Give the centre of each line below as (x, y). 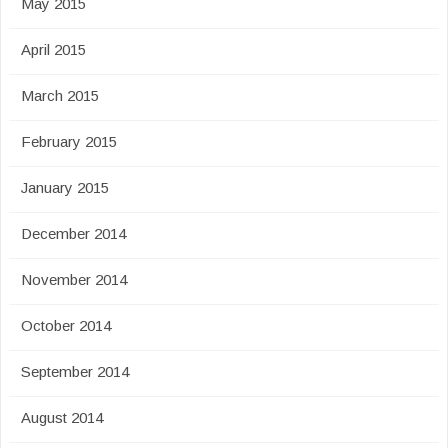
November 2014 (74, 279)
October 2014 (66, 325)
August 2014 (62, 417)
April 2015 (53, 49)
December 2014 (73, 233)
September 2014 (75, 371)
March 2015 (60, 95)
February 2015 (69, 141)
